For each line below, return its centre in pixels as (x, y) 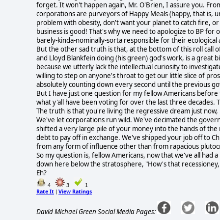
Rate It (45, 191)
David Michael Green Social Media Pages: (96, 211)
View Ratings (75, 191)
